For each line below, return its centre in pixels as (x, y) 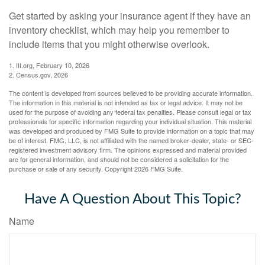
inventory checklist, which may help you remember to (119, 30)
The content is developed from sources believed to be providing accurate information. (131, 93)
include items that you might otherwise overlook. (109, 44)
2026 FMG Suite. (159, 169)
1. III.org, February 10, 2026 (49, 65)
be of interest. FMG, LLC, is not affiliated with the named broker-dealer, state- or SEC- (131, 140)
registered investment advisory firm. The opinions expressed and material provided (128, 150)
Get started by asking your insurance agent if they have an (130, 16)
